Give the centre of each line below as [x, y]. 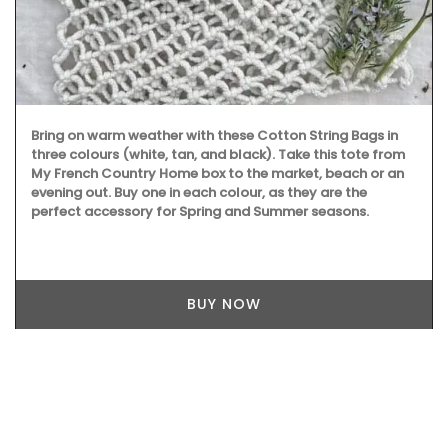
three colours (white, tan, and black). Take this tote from [218, 155]
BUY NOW [224, 304]
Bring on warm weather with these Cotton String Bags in [214, 136]
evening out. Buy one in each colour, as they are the [199, 193]
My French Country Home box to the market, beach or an [217, 174]
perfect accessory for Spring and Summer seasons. [200, 212]
